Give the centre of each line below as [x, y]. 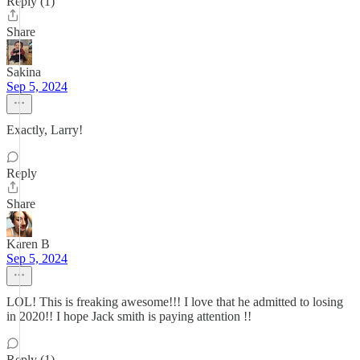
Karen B [28, 244]
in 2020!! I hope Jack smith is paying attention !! [129, 316]
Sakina [24, 72]
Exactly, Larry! [45, 130]
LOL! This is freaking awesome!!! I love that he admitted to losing [175, 302]
